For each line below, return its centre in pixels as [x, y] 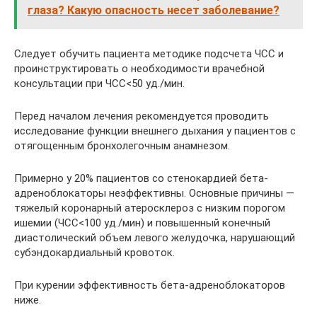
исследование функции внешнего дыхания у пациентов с [155, 131]
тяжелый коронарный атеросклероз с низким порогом [150, 208]
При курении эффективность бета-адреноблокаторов [150, 285]
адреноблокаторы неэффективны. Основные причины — [154, 193]
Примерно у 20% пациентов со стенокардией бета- [141, 178]
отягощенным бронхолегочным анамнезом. [122, 146]
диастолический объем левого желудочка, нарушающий [155, 238]
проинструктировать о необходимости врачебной [139, 69]
